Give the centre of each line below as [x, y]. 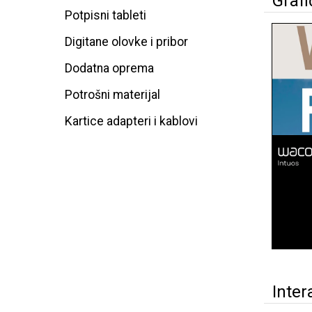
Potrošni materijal [112, 95]
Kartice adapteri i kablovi [131, 121]
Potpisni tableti [106, 15]
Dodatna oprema [109, 68]
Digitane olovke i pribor [126, 42]
